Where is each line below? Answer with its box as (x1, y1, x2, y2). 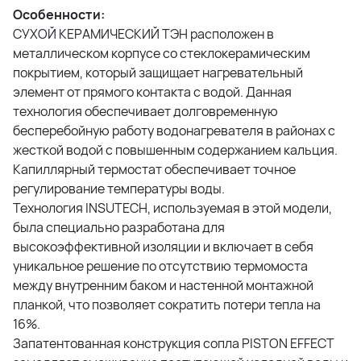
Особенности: (13, 5, 105, 23)
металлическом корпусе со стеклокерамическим (13, 44, 310, 62)
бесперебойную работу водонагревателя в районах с (13, 121, 335, 139)
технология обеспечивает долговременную (13, 102, 278, 120)
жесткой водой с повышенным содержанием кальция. (13, 140, 338, 159)
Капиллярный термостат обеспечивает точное (13, 160, 296, 178)
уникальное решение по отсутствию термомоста (13, 256, 308, 275)
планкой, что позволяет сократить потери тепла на (13, 295, 321, 313)
